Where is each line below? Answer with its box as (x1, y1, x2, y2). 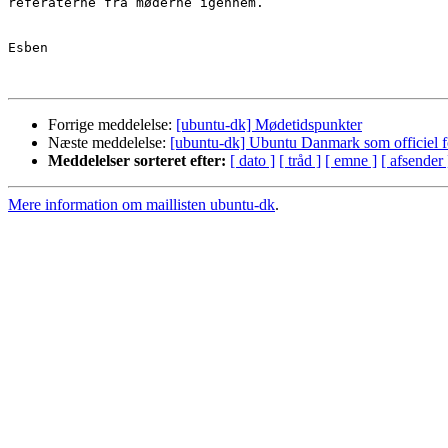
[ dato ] (230, 152, 275, 170)
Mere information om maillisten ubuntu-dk (8, 196, 275, 214)
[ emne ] (325, 152, 377, 170)
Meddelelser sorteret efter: (48, 152, 226, 170)
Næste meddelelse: (48, 134, 170, 152)
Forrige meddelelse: (48, 116, 176, 134)
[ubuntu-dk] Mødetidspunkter (176, 116, 362, 134)
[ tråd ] (279, 152, 321, 170)
